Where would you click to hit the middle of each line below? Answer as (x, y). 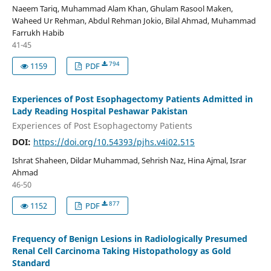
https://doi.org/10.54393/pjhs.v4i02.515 (114, 142)
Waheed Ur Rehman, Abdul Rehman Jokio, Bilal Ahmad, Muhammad (134, 21)
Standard (31, 263)
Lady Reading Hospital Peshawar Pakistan (100, 111)
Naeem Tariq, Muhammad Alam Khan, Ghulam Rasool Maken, (122, 9)
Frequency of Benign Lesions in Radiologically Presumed (129, 238)
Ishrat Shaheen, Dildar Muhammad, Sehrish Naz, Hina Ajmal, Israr (129, 160)
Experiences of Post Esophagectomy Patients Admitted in (132, 99)
